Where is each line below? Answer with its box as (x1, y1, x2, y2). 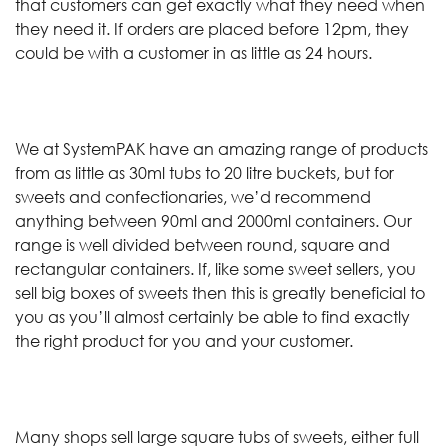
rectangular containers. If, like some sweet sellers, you (15, 258, 416, 279)
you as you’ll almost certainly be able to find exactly (15, 306, 410, 327)
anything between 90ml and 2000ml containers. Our (15, 210, 412, 231)
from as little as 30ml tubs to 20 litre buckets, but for (15, 162, 394, 183)
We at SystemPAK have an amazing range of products (15, 138, 428, 159)
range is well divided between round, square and (15, 234, 390, 255)
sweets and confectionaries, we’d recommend (15, 186, 371, 207)
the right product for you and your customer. (15, 330, 357, 351)
